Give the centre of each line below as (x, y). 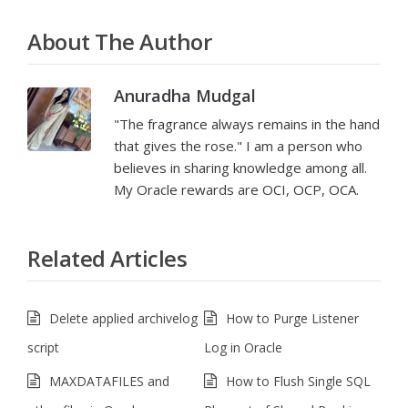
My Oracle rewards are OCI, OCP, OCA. (236, 189)
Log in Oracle (243, 347)
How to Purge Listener (292, 318)
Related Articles (107, 258)
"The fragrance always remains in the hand (247, 124)
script (43, 347)
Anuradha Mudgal (185, 96)
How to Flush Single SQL (298, 381)
